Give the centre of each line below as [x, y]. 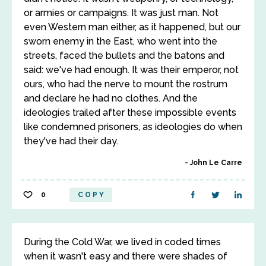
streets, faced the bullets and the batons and [124, 56]
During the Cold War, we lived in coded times [122, 242]
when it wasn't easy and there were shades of [126, 256]
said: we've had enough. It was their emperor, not [131, 70]
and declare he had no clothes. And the [111, 98]
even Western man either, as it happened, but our [132, 27]
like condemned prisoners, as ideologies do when [133, 127]
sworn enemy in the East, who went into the [121, 41]
